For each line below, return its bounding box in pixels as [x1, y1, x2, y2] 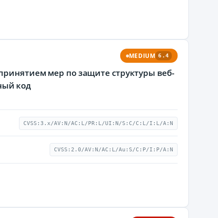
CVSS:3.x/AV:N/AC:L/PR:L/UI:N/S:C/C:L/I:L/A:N [23, 120, 173, 127]
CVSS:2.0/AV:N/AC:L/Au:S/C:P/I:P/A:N [54, 146, 173, 153]
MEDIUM [128, 52, 156, 59]
